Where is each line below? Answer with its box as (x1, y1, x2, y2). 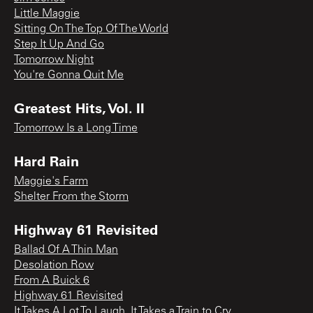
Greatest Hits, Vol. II (14, 98, 145, 117)
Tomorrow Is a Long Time (14, 122, 138, 134)
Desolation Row (14, 259, 94, 271)
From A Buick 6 (14, 275, 89, 286)
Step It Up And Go (14, 38, 104, 50)
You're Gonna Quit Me (14, 69, 124, 81)
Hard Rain (14, 151, 79, 170)
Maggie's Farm (14, 175, 88, 187)
